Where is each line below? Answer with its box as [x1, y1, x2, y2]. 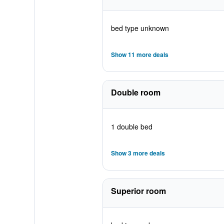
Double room [110, 86, 160, 98]
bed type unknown [110, 23, 169, 33]
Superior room [110, 185, 166, 196]
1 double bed [110, 121, 152, 131]
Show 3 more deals [110, 148, 165, 157]
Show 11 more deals [110, 50, 168, 59]
